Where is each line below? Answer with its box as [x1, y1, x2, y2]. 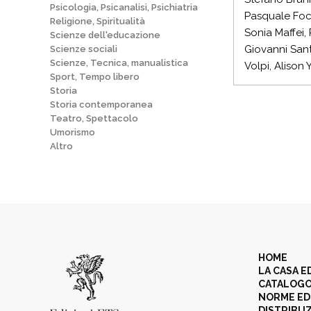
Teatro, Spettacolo [50, 113, 138, 124]
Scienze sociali [50, 44, 117, 54]
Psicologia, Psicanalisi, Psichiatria [50, 2, 198, 12]
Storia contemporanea [50, 99, 153, 110]
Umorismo [50, 127, 95, 137]
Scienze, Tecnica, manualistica [50, 58, 188, 68]
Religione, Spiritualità [50, 16, 145, 26]
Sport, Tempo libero [50, 72, 140, 82]
